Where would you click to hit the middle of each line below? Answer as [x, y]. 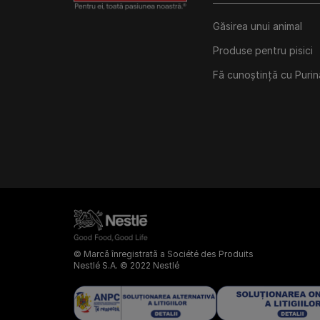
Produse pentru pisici [263, 50]
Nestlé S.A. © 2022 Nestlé [126, 265]
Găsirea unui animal [257, 26]
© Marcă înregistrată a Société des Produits [164, 254]
